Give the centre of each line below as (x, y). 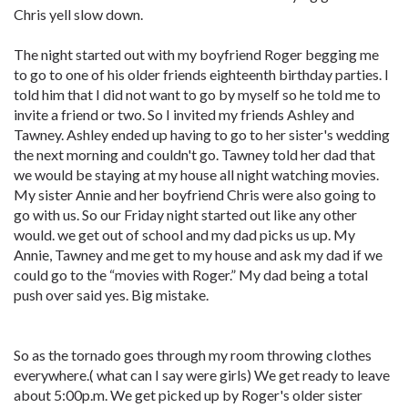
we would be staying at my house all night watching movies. (196, 174)
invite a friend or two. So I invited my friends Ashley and (184, 114)
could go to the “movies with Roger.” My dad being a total (191, 275)
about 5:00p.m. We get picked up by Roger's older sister (188, 395)
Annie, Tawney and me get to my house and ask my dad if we (198, 255)
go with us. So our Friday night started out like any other (185, 214)
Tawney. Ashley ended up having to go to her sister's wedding (202, 134)
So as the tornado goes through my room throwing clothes (193, 355)
